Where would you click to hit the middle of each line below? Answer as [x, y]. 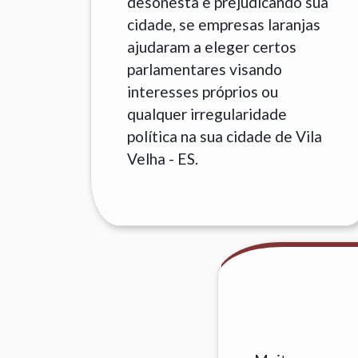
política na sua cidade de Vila [225, 136]
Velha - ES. [163, 159]
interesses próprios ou [203, 91]
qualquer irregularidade [207, 114]
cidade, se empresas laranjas [224, 24]
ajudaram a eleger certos [212, 47]
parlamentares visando [205, 69]
